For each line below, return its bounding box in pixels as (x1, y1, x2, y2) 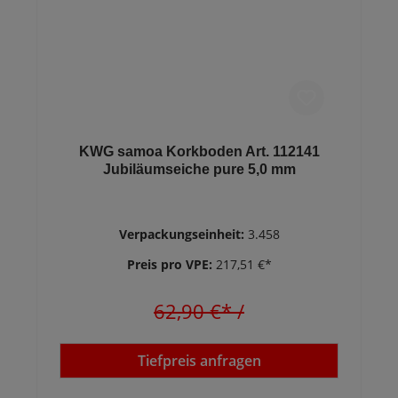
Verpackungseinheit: (118, 226, 248, 243)
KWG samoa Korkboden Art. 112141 (78, 144, 320, 159)
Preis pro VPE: (126, 256, 216, 273)
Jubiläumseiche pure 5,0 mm (102, 162, 296, 177)
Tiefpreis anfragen (137, 351, 261, 370)
